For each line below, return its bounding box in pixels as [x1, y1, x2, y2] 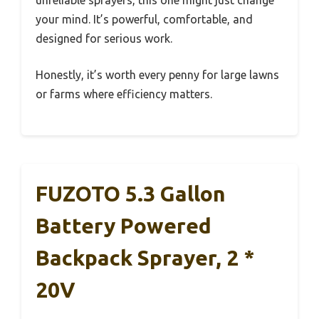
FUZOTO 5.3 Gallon [36, 181, 226, 206]
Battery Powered [36, 213, 211, 238]
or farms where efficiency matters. [36, 87, 212, 100]
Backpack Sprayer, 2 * [36, 245, 255, 270]
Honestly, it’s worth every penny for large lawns [36, 68, 279, 81]
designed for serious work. [36, 31, 172, 45]
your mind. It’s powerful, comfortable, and [36, 12, 253, 26]
